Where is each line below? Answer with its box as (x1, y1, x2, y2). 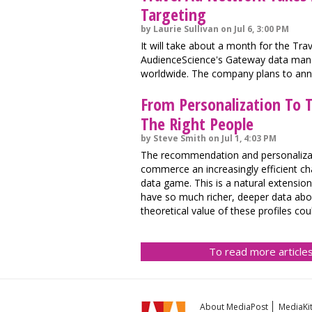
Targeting (141, 3, 206, 26)
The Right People (141, 112, 253, 135)
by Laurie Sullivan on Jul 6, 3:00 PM (141, 23, 289, 35)
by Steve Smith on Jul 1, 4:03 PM (141, 132, 276, 144)
